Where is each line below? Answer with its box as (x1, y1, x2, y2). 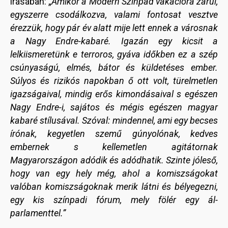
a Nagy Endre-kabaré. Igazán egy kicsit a (10, 36, 218, 47)
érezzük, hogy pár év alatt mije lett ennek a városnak (10, 22, 218, 34)
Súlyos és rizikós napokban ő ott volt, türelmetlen (10, 75, 218, 87)
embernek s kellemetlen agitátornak (10, 141, 218, 153)
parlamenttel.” (10, 208, 66, 219)
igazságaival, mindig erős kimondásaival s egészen (10, 89, 218, 100)
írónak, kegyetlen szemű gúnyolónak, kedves (10, 128, 218, 139)
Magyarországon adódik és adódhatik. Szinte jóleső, (10, 155, 218, 166)
